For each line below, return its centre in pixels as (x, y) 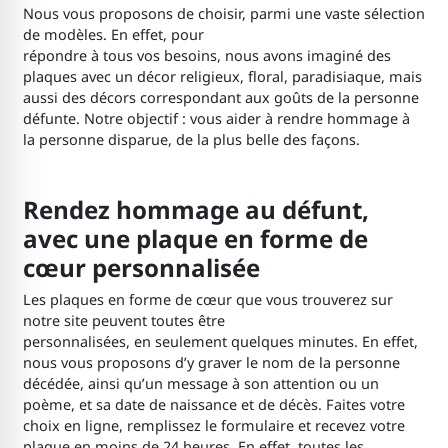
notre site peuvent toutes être (123, 321)
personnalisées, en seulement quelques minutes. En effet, (220, 342)
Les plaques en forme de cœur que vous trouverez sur (207, 300)
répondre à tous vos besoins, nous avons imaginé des (206, 56)
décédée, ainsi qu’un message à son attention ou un (200, 384)
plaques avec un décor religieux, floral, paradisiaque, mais (222, 77)
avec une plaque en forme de (195, 238)
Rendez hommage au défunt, (195, 209)
